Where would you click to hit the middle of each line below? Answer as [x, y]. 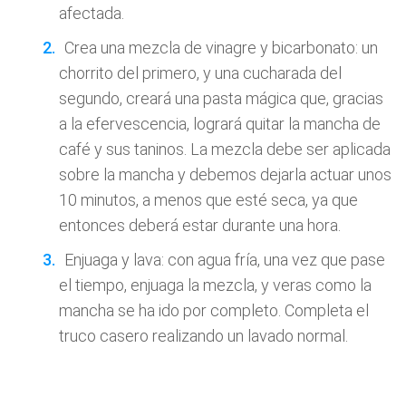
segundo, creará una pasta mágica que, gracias [221, 98]
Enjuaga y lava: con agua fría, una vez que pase [225, 260]
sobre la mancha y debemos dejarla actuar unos [225, 174]
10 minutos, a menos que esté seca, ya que [208, 200]
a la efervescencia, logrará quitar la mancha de [220, 124]
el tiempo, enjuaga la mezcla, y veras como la [215, 285]
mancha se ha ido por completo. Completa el [214, 310]
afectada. [92, 13]
